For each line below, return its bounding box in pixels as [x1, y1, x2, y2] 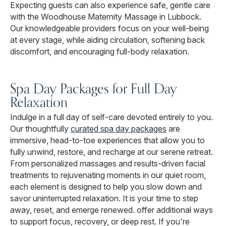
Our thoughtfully [10, 124, 71, 134]
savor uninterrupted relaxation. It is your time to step [10, 193, 198, 204]
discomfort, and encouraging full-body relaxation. [10, 46, 189, 57]
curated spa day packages [71, 124, 166, 134]
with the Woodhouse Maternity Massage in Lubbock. [10, 12, 201, 22]
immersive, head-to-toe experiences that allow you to [10, 135, 205, 146]
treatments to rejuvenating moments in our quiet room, [10, 170, 206, 181]
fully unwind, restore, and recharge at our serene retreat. [10, 147, 213, 157]
